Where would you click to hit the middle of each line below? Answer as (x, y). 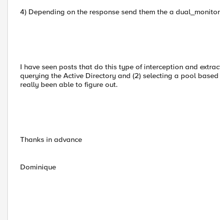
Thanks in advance (51, 139)
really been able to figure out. (69, 84)
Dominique (38, 167)
